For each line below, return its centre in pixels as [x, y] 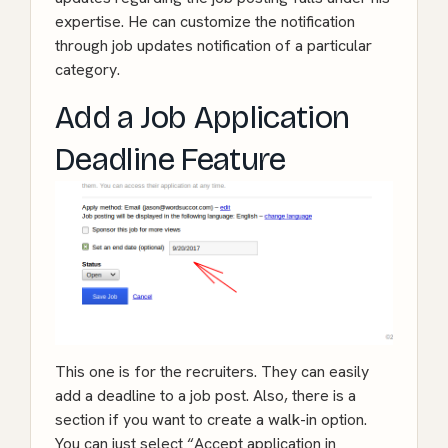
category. [87, 69]
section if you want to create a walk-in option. [211, 419]
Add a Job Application [202, 117]
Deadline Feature [170, 159]
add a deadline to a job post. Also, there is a [205, 395]
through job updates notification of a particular [213, 45]
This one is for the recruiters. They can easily [212, 371]
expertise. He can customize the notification [205, 21]
